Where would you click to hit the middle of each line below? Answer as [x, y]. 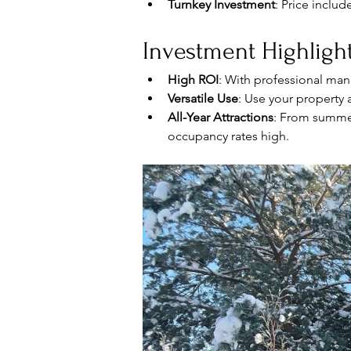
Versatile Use [203, 98]
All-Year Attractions [221, 117]
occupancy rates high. [228, 136]
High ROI [193, 80]
